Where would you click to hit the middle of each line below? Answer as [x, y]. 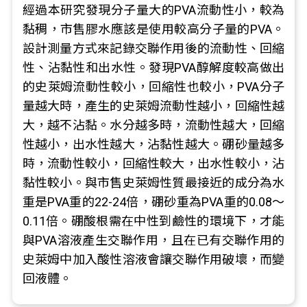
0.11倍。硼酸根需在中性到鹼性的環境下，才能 [153, 221]
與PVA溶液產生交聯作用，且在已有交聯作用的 [153, 240]
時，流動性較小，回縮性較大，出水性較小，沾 [153, 163]
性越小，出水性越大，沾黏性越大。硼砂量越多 [153, 144]
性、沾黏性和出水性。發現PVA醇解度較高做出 [153, 67]
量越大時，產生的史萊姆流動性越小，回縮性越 [153, 106]
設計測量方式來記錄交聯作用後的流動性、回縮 [153, 48]
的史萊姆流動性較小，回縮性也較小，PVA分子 [153, 87]
